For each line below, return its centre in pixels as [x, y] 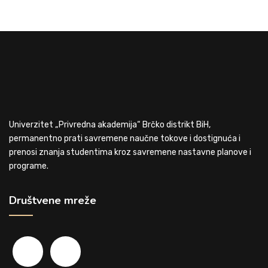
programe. [29, 166]
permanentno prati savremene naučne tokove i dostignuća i [125, 138]
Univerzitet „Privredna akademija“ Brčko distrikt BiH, [110, 124]
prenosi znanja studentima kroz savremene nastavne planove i [130, 152]
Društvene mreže [53, 200]
